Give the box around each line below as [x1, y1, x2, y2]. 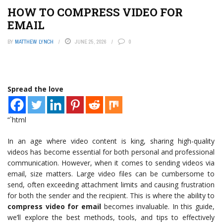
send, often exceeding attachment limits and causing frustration [7, 180, 215, 189]
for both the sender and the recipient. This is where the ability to [7, 191, 215, 200]
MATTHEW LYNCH [15, 38, 54, 45]
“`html [7, 115, 26, 124]
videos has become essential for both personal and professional [7, 147, 215, 157]
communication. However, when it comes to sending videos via [7, 158, 215, 167]
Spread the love [7, 84, 63, 94]
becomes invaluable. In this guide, [101, 202, 215, 211]
